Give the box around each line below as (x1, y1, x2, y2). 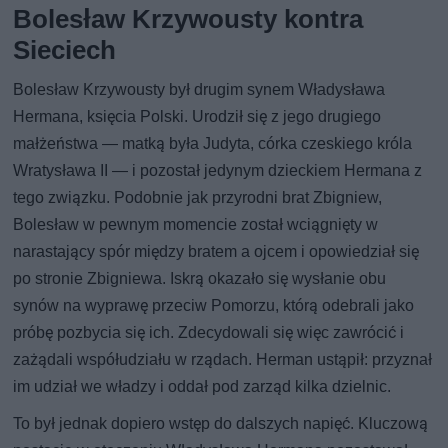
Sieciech (13, 35, 117, 66)
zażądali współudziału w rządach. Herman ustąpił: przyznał (13, 350, 433, 370)
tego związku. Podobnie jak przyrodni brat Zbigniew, (13, 188, 383, 208)
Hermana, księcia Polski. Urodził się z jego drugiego (13, 107, 382, 127)
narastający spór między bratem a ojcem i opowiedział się (13, 242, 420, 262)
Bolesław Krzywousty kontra (13, 4, 364, 35)
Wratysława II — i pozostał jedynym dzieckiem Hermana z (13, 161, 423, 181)
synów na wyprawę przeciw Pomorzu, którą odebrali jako (13, 296, 415, 316)
